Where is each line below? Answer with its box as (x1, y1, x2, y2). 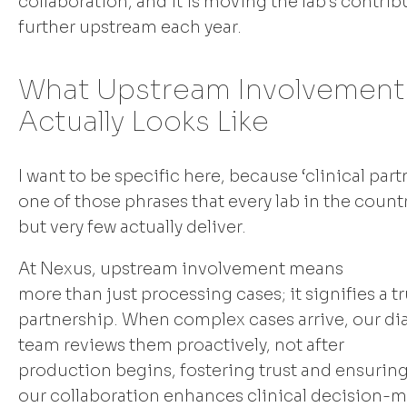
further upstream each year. (18, 16, 242, 37)
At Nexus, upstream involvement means (18, 258, 343, 279)
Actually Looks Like (18, 104, 269, 139)
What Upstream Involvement (18, 72, 405, 107)
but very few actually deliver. (18, 216, 246, 237)
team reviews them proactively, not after (18, 334, 344, 355)
